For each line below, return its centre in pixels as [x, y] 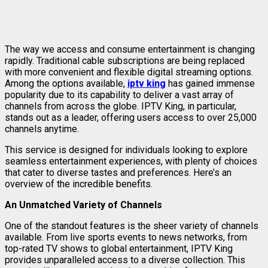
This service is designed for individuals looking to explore [126, 150]
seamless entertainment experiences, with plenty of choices [131, 161]
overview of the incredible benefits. [79, 184]
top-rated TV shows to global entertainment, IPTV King [119, 248]
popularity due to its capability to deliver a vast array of [119, 95]
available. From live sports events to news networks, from [126, 237]
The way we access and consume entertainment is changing [130, 49]
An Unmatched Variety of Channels [83, 205]
